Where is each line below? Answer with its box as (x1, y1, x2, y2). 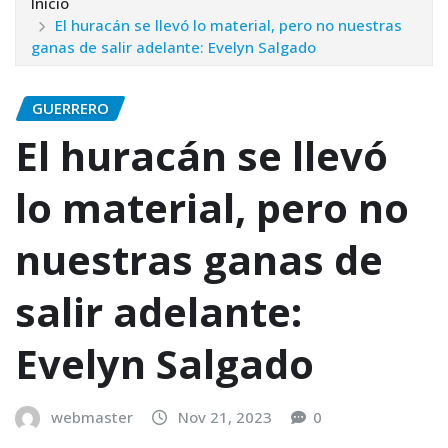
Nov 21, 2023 (178, 407, 272, 428)
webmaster (51, 407, 133, 428)
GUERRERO (32, 97, 109, 118)
